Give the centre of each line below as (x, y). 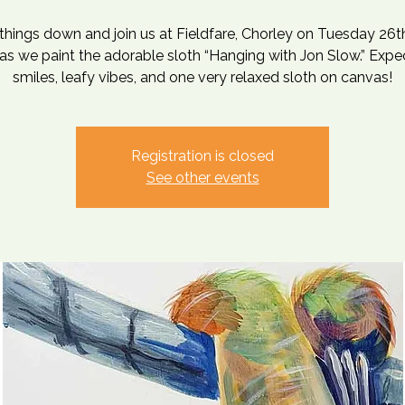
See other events (202, 178)
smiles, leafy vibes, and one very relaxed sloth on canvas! (202, 77)
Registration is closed (202, 156)
